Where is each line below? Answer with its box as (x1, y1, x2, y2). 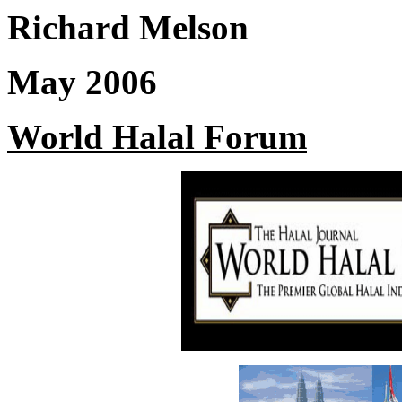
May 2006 (7, 63, 157, 101)
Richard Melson (7, 8, 249, 47)
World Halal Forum (7, 118, 307, 156)
